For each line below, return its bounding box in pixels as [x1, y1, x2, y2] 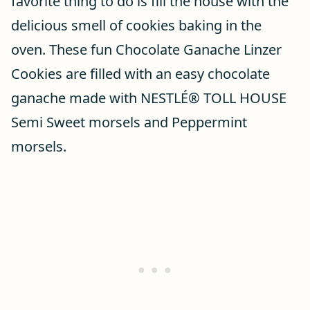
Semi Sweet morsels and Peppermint [11, 113, 247, 131]
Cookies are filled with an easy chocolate [11, 64, 270, 83]
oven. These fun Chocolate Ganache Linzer [11, 40, 282, 59]
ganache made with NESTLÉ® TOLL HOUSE [11, 89, 286, 107]
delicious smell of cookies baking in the [11, 16, 262, 35]
